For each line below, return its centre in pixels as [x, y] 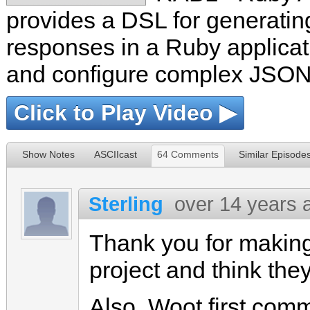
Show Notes [48, 154]
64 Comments [188, 154]
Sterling [126, 204]
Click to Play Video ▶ [125, 113]
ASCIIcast [116, 154]
